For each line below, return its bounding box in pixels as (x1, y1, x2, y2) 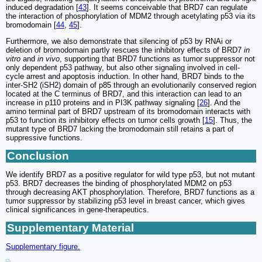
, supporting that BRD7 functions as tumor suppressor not (60, 54, 255, 64)
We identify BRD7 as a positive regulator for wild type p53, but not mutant (6, 170, 255, 180)
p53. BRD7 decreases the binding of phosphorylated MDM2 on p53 (6, 179, 232, 188)
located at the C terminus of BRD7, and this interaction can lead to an (6, 89, 242, 99)
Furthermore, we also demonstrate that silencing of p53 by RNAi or (6, 37, 232, 46)
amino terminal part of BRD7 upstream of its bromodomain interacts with (6, 107, 250, 116)
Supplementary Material (7, 222, 134, 235)
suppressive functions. (6, 133, 82, 143)
